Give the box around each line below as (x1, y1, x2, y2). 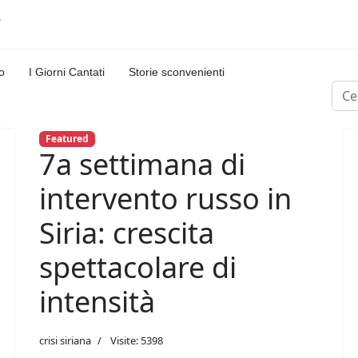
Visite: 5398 (110, 333, 163, 348)
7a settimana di (39, 145, 245, 185)
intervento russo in (39, 179, 292, 219)
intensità (39, 282, 155, 322)
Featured (45, 132, 89, 145)
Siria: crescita (39, 213, 214, 253)
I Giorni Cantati (29, 66, 105, 78)
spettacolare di (39, 248, 237, 288)
